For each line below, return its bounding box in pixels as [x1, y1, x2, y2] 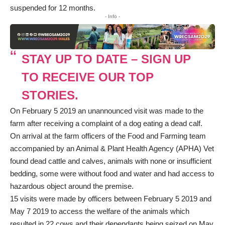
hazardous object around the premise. [10, 182, 134, 191]
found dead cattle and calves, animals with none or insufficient [10, 157, 211, 166]
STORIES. [21, 88, 78, 102]
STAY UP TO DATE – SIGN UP [21, 52, 191, 66]
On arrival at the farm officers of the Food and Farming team [10, 132, 206, 141]
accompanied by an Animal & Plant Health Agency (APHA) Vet [10, 144, 214, 153]
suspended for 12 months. [10, 3, 95, 12]
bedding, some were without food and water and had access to [10, 169, 214, 178]
